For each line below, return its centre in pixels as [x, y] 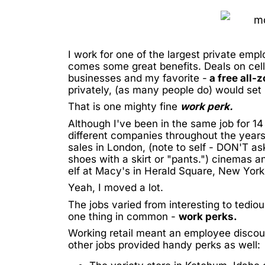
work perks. [208, 216]
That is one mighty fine [124, 107]
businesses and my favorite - [138, 78]
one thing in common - [123, 216]
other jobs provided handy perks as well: [164, 245]
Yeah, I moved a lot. [116, 188]
